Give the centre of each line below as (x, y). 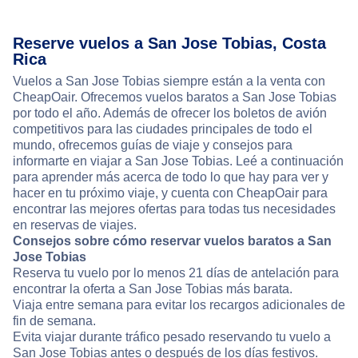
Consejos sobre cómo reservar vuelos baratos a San (172, 241)
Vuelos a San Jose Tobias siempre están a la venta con (169, 82)
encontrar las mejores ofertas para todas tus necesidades (174, 209)
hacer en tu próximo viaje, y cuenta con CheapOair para (170, 193)
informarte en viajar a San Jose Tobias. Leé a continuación (178, 161)
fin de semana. (54, 321)
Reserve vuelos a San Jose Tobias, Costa (169, 44)
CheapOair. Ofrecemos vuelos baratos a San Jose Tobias (175, 97)
